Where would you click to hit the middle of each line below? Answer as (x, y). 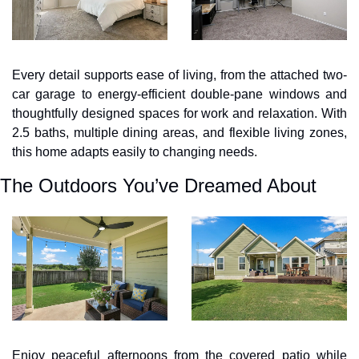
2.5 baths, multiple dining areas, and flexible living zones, (179, 133)
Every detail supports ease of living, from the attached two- (179, 75)
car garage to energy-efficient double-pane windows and (179, 95)
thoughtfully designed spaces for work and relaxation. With (179, 114)
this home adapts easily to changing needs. (135, 152)
